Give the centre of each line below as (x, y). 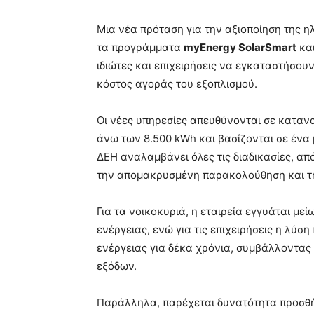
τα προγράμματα (140, 48)
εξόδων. (117, 266)
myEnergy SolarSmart (240, 48)
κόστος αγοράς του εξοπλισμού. (177, 84)
